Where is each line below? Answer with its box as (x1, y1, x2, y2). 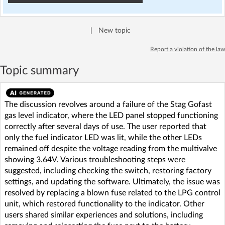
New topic (98, 27, 131, 34)
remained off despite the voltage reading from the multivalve (5, 144, 217, 153)
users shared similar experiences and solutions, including (5, 210, 203, 219)
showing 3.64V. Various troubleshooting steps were (5, 155, 185, 164)
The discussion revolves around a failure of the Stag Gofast (5, 100, 212, 108)
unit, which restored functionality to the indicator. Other (5, 199, 204, 208)
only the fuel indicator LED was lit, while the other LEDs (5, 133, 202, 142)
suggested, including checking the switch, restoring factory (5, 166, 211, 175)
